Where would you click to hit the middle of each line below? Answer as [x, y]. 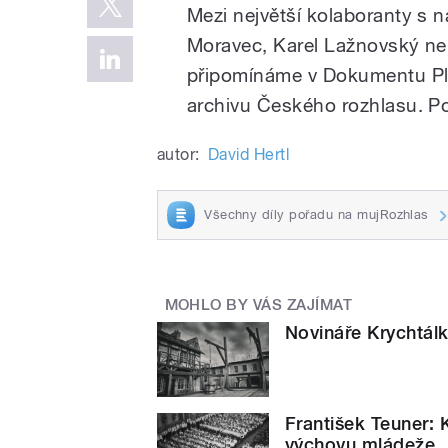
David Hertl [248, 154]
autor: [178, 154]
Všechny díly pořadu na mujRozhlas [316, 214]
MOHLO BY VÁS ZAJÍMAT [258, 304]
